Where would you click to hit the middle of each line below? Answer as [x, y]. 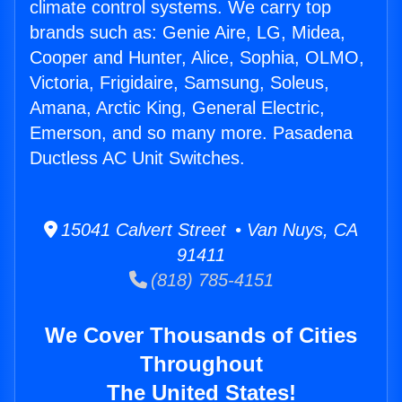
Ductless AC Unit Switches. [137, 158]
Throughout [201, 364]
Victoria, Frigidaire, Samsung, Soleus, [179, 83]
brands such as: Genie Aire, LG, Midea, [188, 33]
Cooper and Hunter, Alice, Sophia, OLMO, [197, 58]
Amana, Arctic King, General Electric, [177, 108]
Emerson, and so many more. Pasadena [191, 133]
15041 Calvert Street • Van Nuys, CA [208, 230]
